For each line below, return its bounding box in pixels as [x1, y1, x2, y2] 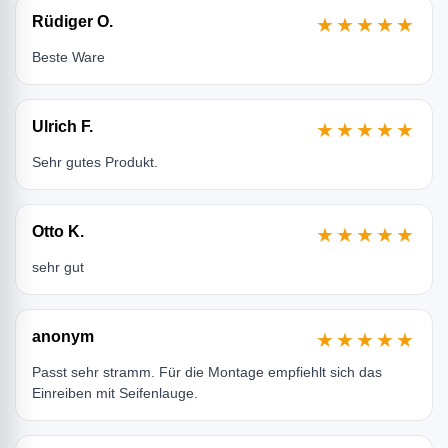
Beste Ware [32, 49, 105, 66]
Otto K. [32, 223, 84, 241]
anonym [32, 328, 94, 346]
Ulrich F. [32, 118, 93, 136]
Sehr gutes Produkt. [32, 154, 158, 171]
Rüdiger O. [32, 13, 113, 31]
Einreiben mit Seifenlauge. [32, 385, 198, 402]
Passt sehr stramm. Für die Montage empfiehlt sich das [32, 364, 382, 381]
